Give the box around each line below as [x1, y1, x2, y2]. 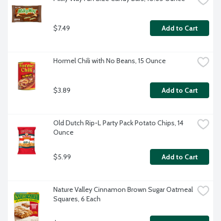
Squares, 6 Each [53, 194, 101, 204]
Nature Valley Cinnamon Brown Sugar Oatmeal [53, 185, 193, 194]
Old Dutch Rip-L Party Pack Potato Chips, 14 [53, 118, 184, 128]
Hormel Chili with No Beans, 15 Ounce [53, 56, 166, 66]
